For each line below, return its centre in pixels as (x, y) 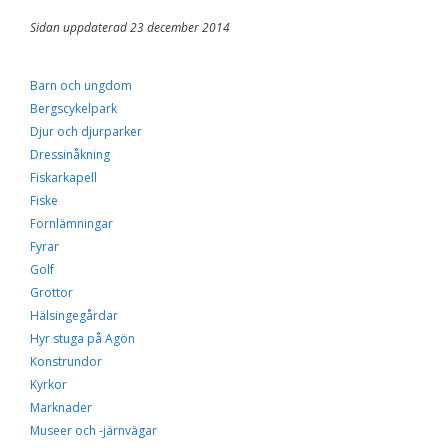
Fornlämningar (71, 223)
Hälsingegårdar (74, 315)
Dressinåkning (70, 154)
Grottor (51, 292)
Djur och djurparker (86, 131)
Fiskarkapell (63, 177)
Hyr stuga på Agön (82, 338)
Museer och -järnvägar (93, 430)
